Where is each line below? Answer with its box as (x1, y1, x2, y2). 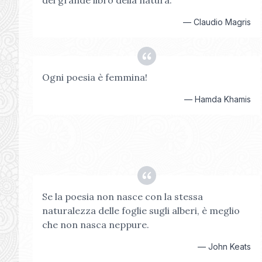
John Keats (208, 242, 251, 251)
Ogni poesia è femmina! (42, 71, 147, 83)
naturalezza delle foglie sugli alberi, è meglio (42, 205, 240, 216)
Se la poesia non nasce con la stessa (42, 191, 203, 202)
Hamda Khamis (195, 94, 251, 104)
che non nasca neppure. (42, 219, 149, 230)
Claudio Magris (194, 17, 251, 27)
